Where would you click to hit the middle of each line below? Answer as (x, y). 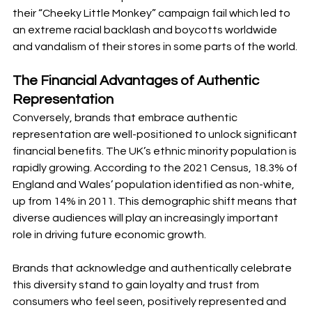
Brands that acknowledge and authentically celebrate (153, 268)
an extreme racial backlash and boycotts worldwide (146, 30)
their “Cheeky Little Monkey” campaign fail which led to (153, 14)
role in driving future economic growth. (109, 235)
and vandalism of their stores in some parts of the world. (156, 47)
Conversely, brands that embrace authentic (126, 118)
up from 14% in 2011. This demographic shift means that (156, 202)
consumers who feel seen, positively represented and (150, 302)
